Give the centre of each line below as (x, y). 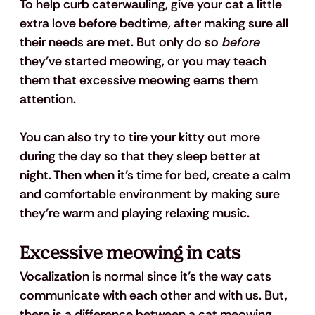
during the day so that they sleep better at (141, 156)
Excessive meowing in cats (130, 254)
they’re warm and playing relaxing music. (134, 213)
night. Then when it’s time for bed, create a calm (156, 175)
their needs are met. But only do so (120, 43)
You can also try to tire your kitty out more (141, 137)
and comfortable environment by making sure (151, 194)
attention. (47, 99)
